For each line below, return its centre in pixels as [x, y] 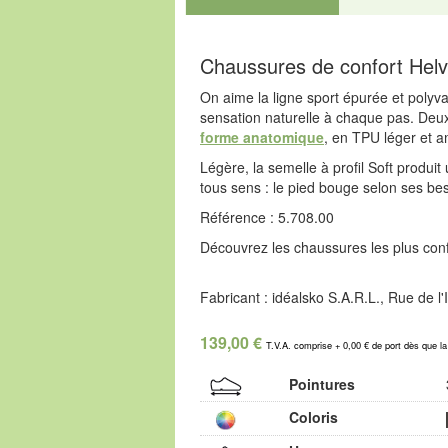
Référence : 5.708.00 [267, 216]
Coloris [313, 417]
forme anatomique [262, 136]
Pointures [321, 383]
